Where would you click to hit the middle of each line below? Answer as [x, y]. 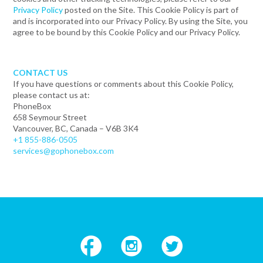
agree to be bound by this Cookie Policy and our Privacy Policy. [127, 32]
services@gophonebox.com [64, 151]
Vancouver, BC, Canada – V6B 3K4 [76, 128]
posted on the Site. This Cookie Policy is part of [151, 10]
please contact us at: [52, 95]
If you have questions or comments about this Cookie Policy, [124, 84]
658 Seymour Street [50, 117]
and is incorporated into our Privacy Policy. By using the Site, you [131, 21]
